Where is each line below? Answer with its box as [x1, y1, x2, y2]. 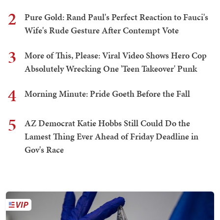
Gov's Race [25, 143, 64, 156]
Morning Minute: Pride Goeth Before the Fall [25, 87, 190, 100]
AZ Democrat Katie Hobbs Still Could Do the [25, 117, 190, 130]
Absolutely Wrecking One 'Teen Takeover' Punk [25, 62, 197, 75]
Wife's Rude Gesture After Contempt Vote [25, 24, 179, 37]
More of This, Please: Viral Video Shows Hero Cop [25, 49, 207, 62]
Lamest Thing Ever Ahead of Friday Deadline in [25, 130, 198, 143]
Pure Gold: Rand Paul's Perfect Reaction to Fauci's [25, 11, 208, 24]
